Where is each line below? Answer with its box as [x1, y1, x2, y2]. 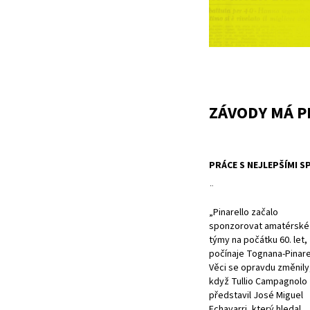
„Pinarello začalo [209, 205, 278, 219]
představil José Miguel [209, 288, 303, 302]
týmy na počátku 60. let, [209, 232, 307, 247]
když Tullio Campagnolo [209, 274, 307, 289]
